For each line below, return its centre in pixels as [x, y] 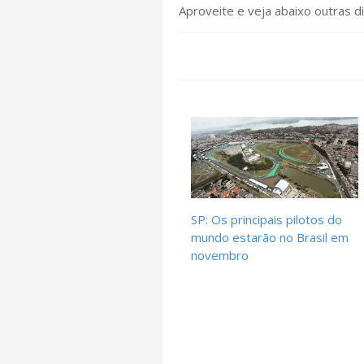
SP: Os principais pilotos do [266, 219]
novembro [219, 255]
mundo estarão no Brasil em [269, 237]
